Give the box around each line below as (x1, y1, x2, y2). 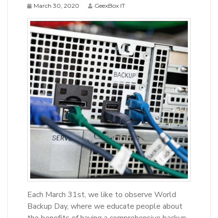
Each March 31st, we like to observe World (27, 189, 176, 200)
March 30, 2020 (34, 2, 79, 9)
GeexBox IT (94, 2, 125, 9)
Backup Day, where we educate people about (27, 201, 182, 212)
